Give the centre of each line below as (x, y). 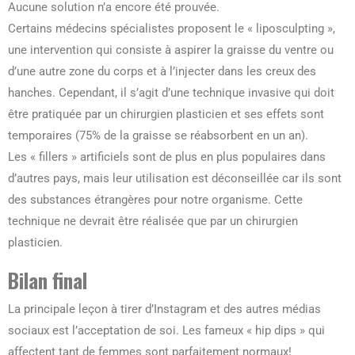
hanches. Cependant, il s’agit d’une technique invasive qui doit (171, 93)
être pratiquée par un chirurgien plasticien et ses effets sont (166, 115)
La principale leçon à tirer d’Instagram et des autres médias (164, 309)
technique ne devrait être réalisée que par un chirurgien (153, 221)
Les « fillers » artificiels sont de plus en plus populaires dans (167, 157)
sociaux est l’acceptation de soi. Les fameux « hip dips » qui (166, 331)
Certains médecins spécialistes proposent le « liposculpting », (172, 29)
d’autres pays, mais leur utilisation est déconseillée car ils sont (175, 179)
